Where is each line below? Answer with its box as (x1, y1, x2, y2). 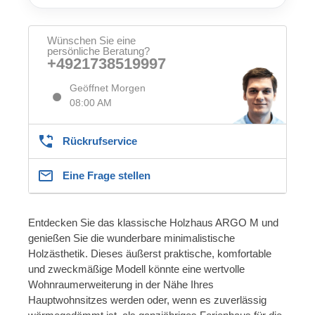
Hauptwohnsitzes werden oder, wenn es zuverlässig (28, 293, 266, 306)
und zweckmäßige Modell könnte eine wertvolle (28, 262, 245, 275)
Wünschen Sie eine (47, 34, 136, 46)
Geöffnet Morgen (70, 82, 146, 94)
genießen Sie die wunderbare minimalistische (28, 231, 235, 244)
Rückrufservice (63, 134, 137, 147)
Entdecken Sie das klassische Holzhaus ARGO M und (28, 216, 278, 229)
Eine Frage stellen (63, 169, 150, 181)
